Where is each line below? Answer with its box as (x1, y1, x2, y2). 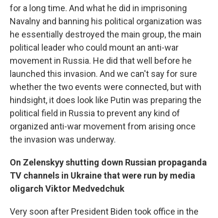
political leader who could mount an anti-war (10, 42, 179, 53)
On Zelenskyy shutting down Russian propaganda (10, 157, 207, 168)
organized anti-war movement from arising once (10, 121, 196, 132)
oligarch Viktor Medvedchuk (10, 183, 125, 194)
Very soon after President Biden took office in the (10, 206, 199, 217)
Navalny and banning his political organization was (10, 16, 202, 27)
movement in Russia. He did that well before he (10, 55, 192, 66)
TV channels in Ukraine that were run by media (10, 170, 195, 181)
